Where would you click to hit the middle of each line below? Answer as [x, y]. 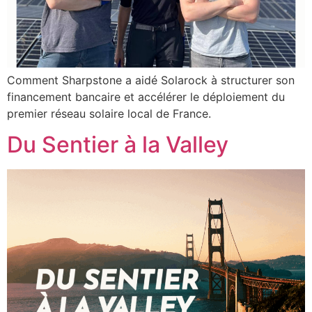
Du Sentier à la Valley [118, 145]
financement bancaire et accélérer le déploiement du [146, 96]
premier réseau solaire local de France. [109, 113]
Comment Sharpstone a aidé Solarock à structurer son [151, 80]
